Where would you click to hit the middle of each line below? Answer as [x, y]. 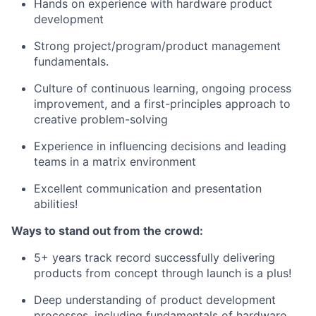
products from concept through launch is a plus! [163, 273]
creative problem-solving [101, 119]
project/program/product [141, 46]
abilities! [56, 204]
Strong [54, 46]
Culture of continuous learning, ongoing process [163, 88]
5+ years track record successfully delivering [154, 257]
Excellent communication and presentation [148, 188]
